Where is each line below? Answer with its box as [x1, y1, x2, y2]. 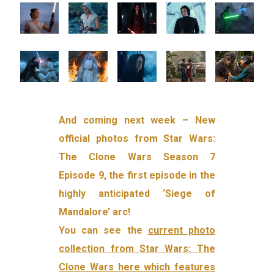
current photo [147, 224, 215, 237]
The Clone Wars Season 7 [59, 151, 215, 163]
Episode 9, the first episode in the [59, 169, 215, 182]
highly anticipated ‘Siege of [59, 188, 215, 200]
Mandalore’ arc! [59, 206, 131, 218]
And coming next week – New [59, 114, 215, 127]
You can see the [59, 224, 148, 237]
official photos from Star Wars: [59, 133, 215, 145]
